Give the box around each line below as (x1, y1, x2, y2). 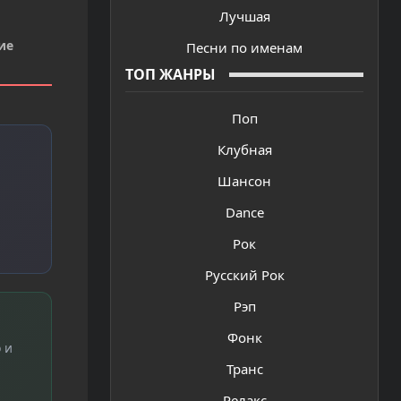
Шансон (218, 172, 271, 191)
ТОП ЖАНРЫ (125, 64, 216, 85)
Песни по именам (186, 38, 303, 56)
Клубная (217, 141, 272, 159)
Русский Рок (204, 266, 285, 285)
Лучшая (218, 6, 270, 25)
